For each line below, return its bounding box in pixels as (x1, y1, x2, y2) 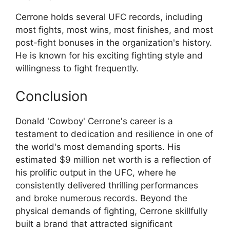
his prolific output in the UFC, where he (15, 167, 176, 178)
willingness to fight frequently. (15, 63, 139, 74)
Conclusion (15, 87, 88, 105)
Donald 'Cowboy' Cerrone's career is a (15, 116, 173, 126)
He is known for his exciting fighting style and (15, 50, 203, 61)
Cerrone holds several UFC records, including (15, 12, 202, 23)
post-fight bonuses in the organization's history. (15, 37, 212, 48)
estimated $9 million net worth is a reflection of (15, 154, 211, 165)
